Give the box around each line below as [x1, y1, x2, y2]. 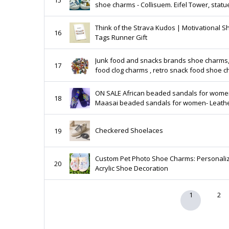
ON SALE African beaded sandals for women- [95, 88, 123, 98]
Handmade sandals [95, 117, 156, 127]
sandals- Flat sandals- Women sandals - [95, 107, 219, 117]
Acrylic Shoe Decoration [95, 163, 168, 173]
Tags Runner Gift [95, 32, 147, 42]
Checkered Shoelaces [95, 126, 163, 135]
